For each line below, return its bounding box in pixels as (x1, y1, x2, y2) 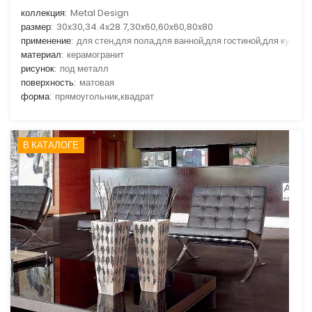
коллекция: (21, 6, 67, 19)
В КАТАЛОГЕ (23, 138, 79, 152)
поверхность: (21, 75, 76, 89)
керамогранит (67, 47, 124, 61)
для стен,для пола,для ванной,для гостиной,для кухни (77, 33, 304, 47)
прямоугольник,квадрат (55, 89, 154, 103)
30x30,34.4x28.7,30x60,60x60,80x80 (56, 19, 213, 33)
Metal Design (70, 6, 129, 19)
